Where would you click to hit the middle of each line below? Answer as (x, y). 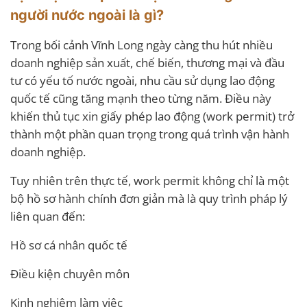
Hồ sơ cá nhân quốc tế (69, 245)
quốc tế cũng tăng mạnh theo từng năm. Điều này (141, 99)
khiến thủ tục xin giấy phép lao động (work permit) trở (152, 116)
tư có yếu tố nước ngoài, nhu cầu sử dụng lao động (143, 81)
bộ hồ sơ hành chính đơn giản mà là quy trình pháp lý (149, 199)
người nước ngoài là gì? (87, 15)
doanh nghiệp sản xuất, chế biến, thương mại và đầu (147, 63)
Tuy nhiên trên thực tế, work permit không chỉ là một (150, 181)
